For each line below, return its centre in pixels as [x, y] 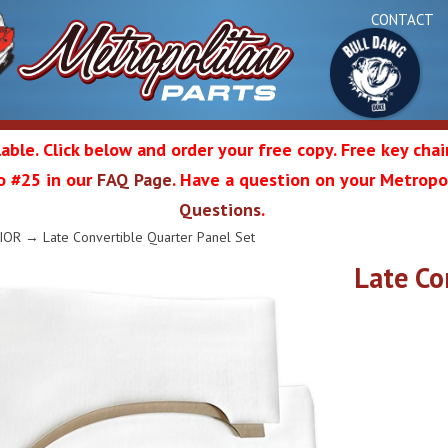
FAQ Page [134, 179]
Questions [220, 209]
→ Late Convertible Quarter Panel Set [138, 236]
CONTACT [402, 19]
